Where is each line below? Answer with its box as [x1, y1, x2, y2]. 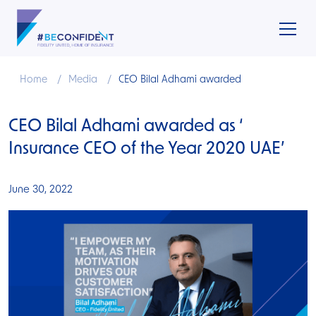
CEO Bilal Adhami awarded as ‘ [8, 119, 242, 135]
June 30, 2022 [8, 185, 73, 195]
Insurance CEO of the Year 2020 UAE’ [8, 141, 284, 158]
